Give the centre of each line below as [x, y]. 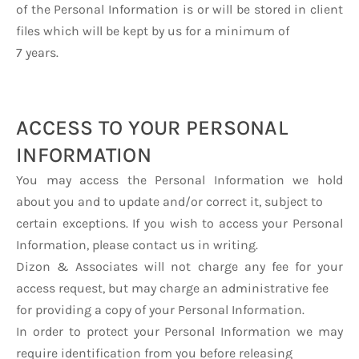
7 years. [37, 52]
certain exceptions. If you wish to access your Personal [179, 223]
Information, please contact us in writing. [137, 245]
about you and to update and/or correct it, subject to [169, 202]
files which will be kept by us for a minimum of [153, 31]
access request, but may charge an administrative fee [172, 288]
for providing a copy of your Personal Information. [160, 310]
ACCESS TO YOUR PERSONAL [152, 128]
